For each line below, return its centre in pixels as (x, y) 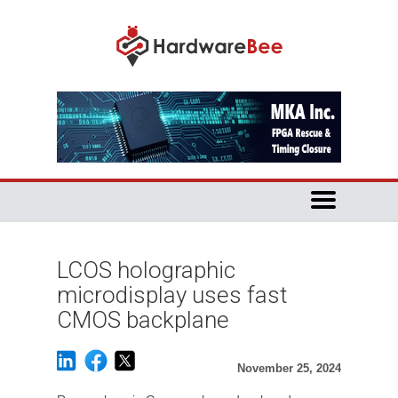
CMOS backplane (143, 320)
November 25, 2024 (289, 368)
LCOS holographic (146, 270)
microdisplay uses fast (172, 295)
